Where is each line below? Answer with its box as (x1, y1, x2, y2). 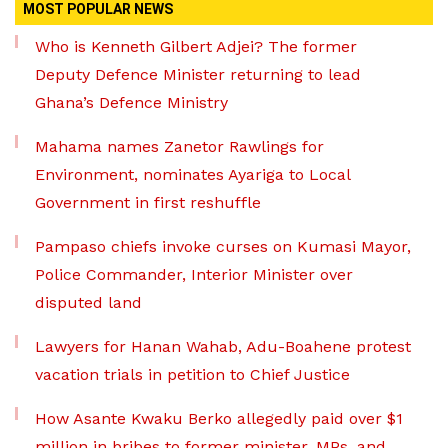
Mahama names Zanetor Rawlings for (35, 137, 324, 156)
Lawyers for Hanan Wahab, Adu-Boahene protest (35, 337, 411, 356)
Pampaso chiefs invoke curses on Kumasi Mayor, (35, 237, 411, 256)
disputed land (35, 293, 142, 312)
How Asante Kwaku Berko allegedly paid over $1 (35, 409, 403, 428)
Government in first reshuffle (35, 193, 261, 212)
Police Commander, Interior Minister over (35, 265, 353, 284)
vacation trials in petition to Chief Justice (35, 365, 350, 384)
